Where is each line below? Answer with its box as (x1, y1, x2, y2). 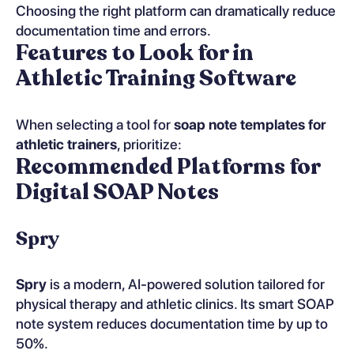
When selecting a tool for (16, 115, 174, 133)
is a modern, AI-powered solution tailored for (47, 275, 325, 292)
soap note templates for (174, 115, 326, 133)
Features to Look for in (16, 37, 254, 68)
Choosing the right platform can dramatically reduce (16, 2, 336, 19)
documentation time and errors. (16, 21, 211, 39)
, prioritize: (117, 135, 182, 153)
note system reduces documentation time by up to (16, 314, 328, 332)
